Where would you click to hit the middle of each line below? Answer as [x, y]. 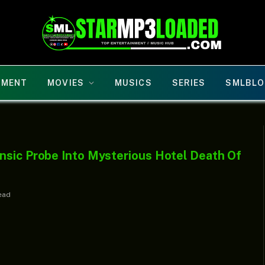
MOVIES [66, 83]
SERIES [189, 83]
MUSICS [133, 83]
